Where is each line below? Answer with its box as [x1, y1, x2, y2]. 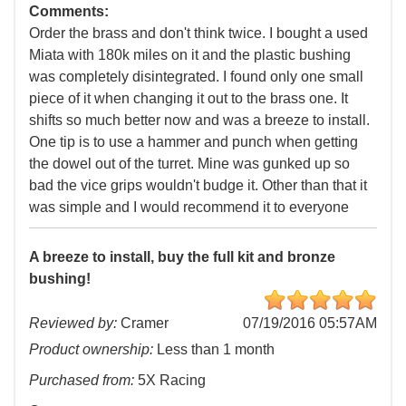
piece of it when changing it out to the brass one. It [29, 91, 348, 107]
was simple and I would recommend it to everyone [29, 199, 349, 216]
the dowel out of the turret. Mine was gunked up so [29, 156, 350, 172]
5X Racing [134, 372, 206, 389]
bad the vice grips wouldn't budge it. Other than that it [29, 178, 367, 194]
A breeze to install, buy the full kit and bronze [29, 249, 335, 266]
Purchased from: [29, 372, 134, 389]
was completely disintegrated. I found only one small [29, 69, 363, 85]
